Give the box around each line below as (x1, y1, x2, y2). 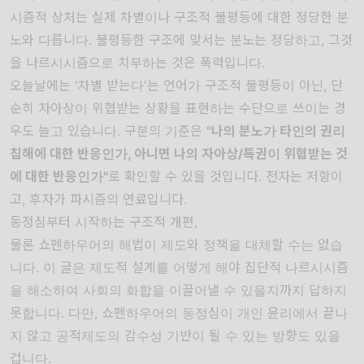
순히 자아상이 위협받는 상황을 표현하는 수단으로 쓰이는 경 (10, 100, 346, 116)
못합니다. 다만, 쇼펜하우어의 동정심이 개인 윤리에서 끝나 (10, 305, 348, 321)
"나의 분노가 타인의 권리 (206, 123, 345, 139)
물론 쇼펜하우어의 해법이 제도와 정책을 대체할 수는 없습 (10, 236, 343, 253)
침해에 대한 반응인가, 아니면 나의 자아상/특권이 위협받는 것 (10, 145, 348, 162)
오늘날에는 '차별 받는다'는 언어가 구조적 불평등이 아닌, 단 (10, 77, 343, 93)
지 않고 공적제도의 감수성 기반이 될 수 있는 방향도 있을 (10, 327, 340, 344)
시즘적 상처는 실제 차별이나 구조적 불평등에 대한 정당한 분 (10, 9, 349, 25)
